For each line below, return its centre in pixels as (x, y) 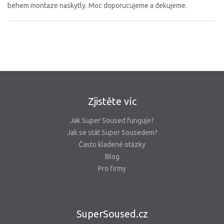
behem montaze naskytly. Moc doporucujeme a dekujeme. (97, 6)
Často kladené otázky (112, 145)
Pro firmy (112, 169)
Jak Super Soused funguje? (112, 121)
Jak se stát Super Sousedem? (112, 133)
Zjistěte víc (112, 101)
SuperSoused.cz (112, 214)
